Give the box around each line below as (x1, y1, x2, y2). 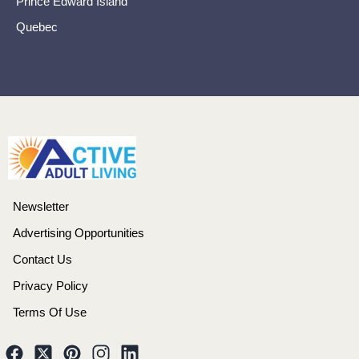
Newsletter (13, 200, 69, 213)
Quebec (16, 20, 58, 34)
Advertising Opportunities (13, 226, 144, 240)
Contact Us (13, 252, 72, 266)
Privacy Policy (13, 279, 88, 292)
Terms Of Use (13, 305, 87, 319)
